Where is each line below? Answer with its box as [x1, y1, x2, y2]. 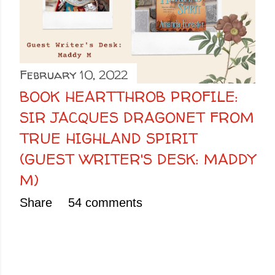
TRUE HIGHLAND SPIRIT [20, 128, 198, 149]
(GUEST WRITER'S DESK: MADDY [20, 149, 255, 169]
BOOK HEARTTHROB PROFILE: [20, 87, 238, 107]
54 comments [68, 196, 142, 209]
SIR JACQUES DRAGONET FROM [20, 107, 254, 128]
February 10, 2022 [20, 66, 128, 83]
